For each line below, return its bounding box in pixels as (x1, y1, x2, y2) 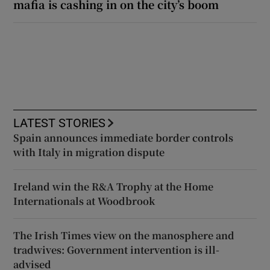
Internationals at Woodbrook (13, 193, 155, 208)
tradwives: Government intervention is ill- (13, 242, 220, 257)
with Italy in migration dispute (13, 145, 165, 159)
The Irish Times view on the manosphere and (13, 228, 235, 242)
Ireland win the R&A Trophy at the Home (13, 179, 214, 193)
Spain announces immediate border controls (13, 130, 234, 145)
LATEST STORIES (13, 116, 106, 129)
